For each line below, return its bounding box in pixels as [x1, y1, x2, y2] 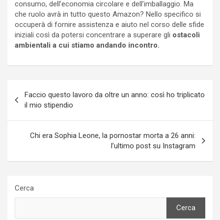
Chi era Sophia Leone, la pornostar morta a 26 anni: [30, 131, 195, 140]
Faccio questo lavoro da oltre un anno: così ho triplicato [25, 90, 205, 99]
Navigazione [7, 80, 76, 94]
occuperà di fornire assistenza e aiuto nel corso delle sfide [15, 20, 204, 29]
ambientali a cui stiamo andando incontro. [15, 40, 162, 50]
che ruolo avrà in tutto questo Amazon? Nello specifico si [15, 9, 201, 19]
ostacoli [172, 30, 200, 39]
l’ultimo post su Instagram [111, 141, 195, 150]
